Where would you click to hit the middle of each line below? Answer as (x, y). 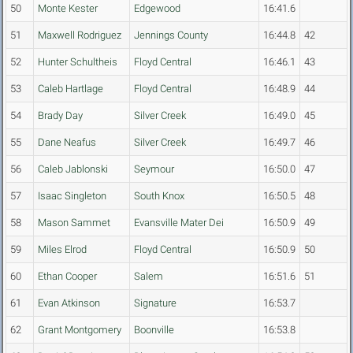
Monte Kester (68, 9)
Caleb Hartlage (71, 89)
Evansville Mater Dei (179, 223)
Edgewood (157, 9)
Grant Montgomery (80, 330)
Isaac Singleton (72, 196)
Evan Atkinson (69, 303)
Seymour (154, 169)
